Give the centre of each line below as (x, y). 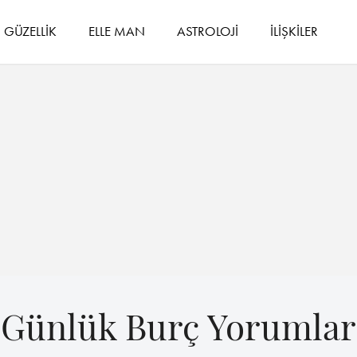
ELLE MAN (117, 31)
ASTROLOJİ (208, 31)
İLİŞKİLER (294, 31)
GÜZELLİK (31, 31)
